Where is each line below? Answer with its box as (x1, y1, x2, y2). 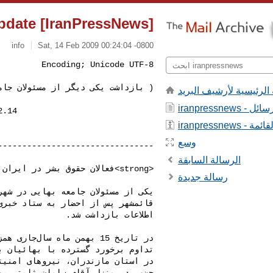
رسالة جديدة (178, 172, 228, 183)
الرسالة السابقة (178, 154, 241, 165)
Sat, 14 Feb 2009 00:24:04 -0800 (38, 40, 154, 50)
